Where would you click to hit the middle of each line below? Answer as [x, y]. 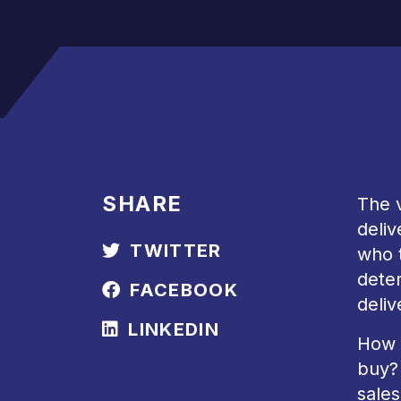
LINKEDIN [174, 329]
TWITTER [176, 251]
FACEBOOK [184, 290]
